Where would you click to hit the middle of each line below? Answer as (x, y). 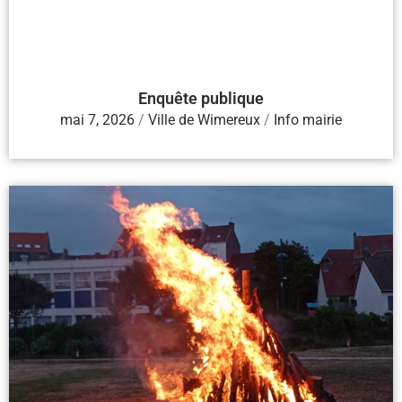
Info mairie (308, 119)
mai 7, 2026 (97, 119)
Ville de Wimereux (204, 119)
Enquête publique (201, 98)
